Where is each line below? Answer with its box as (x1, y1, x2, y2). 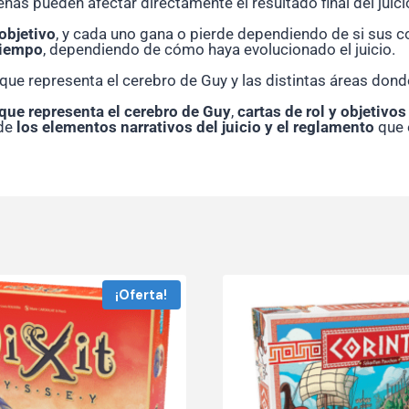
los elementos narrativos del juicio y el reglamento (16, 118, 374, 137)
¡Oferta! (115, 286, 168, 304)
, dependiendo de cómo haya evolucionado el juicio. (43, 40, 395, 59)
